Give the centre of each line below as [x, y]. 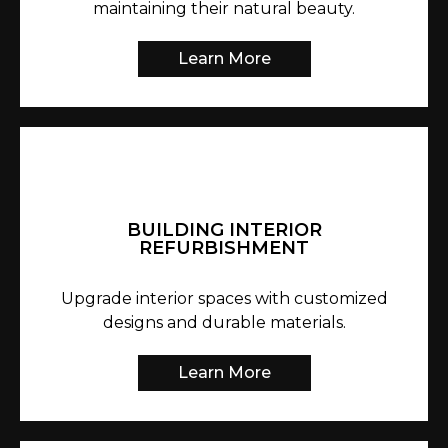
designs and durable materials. [224, 323]
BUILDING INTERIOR [224, 230]
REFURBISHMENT [224, 248]
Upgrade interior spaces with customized [224, 299]
